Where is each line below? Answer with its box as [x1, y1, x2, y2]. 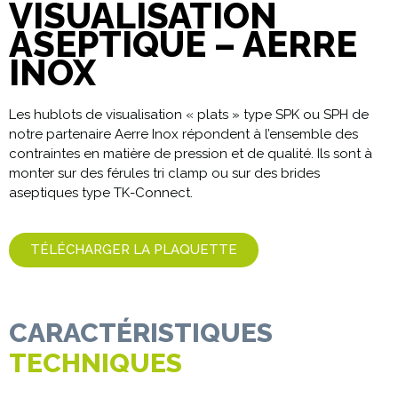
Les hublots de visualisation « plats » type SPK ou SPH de [9, 107, 369, 123]
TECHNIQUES [9, 347, 182, 379]
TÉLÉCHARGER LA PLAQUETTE [30, 242, 237, 259]
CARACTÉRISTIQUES [9, 317, 273, 349]
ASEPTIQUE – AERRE [9, 23, 357, 66]
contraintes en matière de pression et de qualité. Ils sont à [9, 146, 372, 163]
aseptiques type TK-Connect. [9, 185, 193, 202]
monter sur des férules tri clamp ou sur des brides [9, 165, 320, 182]
